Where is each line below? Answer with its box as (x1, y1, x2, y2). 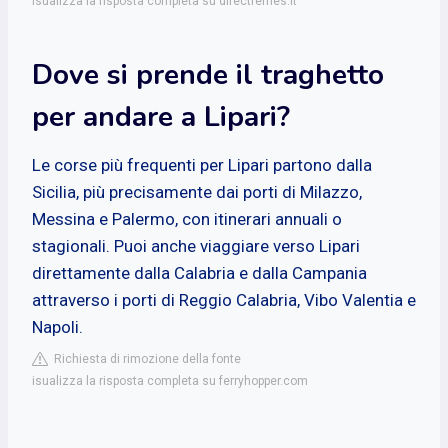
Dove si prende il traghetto (32, 55, 384, 94)
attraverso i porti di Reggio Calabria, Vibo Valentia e (32, 289, 416, 310)
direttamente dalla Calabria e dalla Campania (32, 262, 367, 283)
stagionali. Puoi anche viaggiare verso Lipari (32, 235, 360, 256)
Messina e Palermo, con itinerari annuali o (32, 208, 342, 229)
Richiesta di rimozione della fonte (48, 351, 241, 366)
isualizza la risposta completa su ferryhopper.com (32, 373, 308, 388)
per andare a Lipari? (32, 97, 290, 136)
